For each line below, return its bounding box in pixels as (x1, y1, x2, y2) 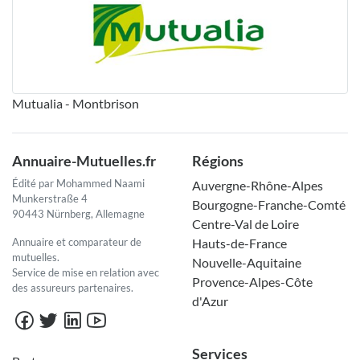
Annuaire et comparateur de (12, 235, 141, 249)
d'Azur (192, 293, 228, 309)
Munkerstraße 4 (12, 192, 88, 206)
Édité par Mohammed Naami (12, 177, 145, 190)
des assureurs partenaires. (12, 281, 133, 295)
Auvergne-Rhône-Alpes (192, 178, 323, 194)
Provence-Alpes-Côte (192, 274, 313, 290)
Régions (192, 152, 243, 170)
